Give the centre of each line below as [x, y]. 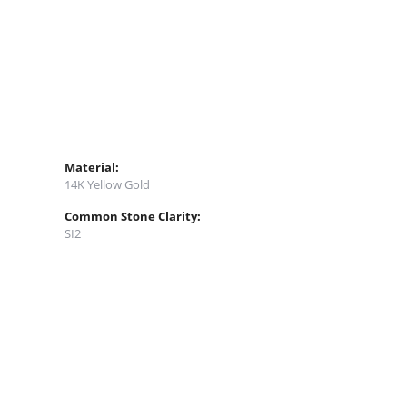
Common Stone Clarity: [133, 216]
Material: [92, 167]
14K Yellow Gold [107, 184]
